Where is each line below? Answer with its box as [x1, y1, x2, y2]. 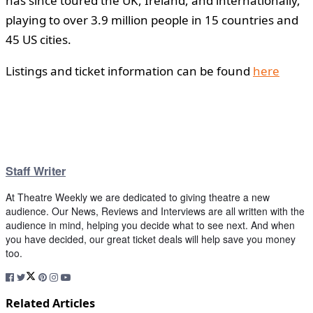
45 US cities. [6, 31, 71, 48]
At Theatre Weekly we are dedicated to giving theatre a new [6, 190, 270, 205]
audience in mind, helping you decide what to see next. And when [6, 218, 295, 233]
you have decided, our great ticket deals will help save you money [6, 232, 296, 247]
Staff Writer [6, 163, 66, 180]
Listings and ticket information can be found [6, 62, 253, 79]
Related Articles [6, 295, 95, 311]
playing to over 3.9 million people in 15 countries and [6, 11, 298, 28]
